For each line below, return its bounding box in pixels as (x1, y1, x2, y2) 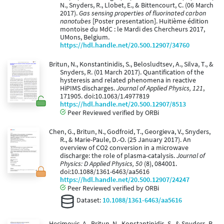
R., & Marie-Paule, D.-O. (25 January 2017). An (60, 135, 191, 144)
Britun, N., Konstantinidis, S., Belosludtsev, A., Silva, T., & (48, 60, 213, 69)
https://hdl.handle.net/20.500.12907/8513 (60, 100, 186, 109)
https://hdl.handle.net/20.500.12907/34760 (60, 41, 189, 50)
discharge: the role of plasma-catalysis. (60, 151, 176, 160)
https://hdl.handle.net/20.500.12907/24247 (60, 175, 189, 184)
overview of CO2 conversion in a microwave (60, 143, 188, 152)
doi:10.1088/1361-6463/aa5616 (60, 167, 149, 176)
